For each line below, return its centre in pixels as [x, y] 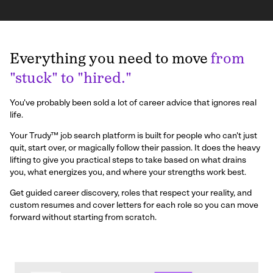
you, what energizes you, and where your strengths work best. [128, 173]
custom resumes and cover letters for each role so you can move [134, 206]
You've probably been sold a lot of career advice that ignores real [133, 103]
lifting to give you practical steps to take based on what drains [128, 161]
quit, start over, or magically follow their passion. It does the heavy [135, 148]
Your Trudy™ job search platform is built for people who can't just [133, 136]
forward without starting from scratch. [83, 218]
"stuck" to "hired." [71, 79]
